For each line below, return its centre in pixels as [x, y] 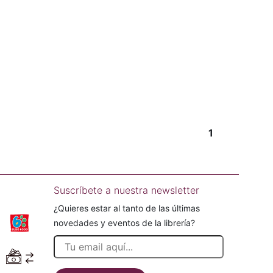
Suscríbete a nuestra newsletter [126, 190]
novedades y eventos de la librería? [124, 223]
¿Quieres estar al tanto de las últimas [127, 208]
